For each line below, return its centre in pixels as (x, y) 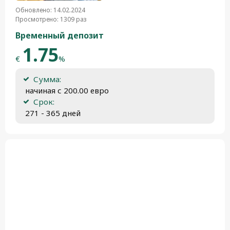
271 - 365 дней (52, 113)
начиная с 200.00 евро (66, 90)
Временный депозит (60, 35)
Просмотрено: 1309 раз (51, 19)
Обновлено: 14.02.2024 (50, 10)
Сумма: (47, 79)
